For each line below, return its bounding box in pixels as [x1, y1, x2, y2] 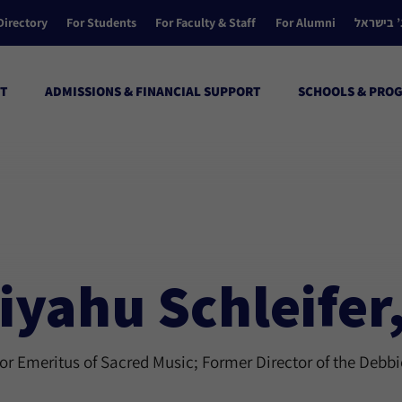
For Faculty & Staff [155, 14, 257, 31]
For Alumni [275, 14, 336, 31]
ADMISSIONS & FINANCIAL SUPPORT [45, 83, 260, 100]
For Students [66, 14, 137, 31]
